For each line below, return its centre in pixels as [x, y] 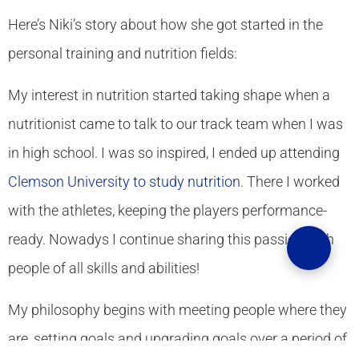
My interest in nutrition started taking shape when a [169, 95]
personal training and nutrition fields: [123, 53]
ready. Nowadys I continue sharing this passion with [171, 239]
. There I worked [290, 181]
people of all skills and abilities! [104, 268]
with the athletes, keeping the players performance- [167, 210]
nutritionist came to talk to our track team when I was [175, 123]
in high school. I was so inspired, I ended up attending [174, 152]
